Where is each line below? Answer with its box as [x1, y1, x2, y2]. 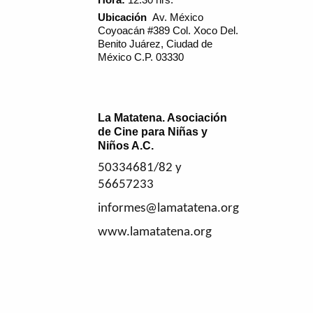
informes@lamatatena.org [98, 202, 239, 215]
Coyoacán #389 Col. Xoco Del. [98, 25, 238, 36]
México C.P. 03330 [98, 52, 184, 63]
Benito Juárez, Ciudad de [98, 38, 212, 50]
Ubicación [98, 12, 152, 23]
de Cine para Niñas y [98, 126, 208, 138]
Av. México [152, 12, 203, 23]
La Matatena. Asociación [98, 112, 227, 124]
